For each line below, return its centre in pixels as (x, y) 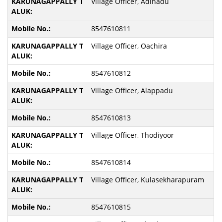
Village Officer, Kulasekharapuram (147, 180)
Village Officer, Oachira (129, 46)
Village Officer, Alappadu (132, 90)
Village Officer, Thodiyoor (132, 135)
